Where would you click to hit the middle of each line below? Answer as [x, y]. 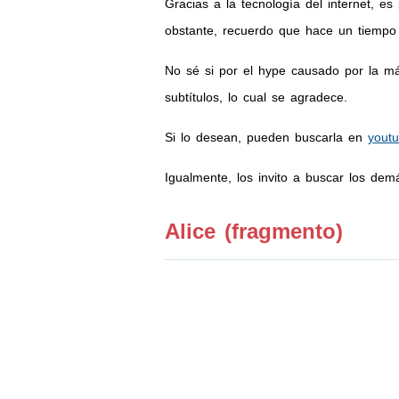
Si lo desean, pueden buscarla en [266, 137]
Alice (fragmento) [253, 231]
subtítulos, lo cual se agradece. [256, 97]
